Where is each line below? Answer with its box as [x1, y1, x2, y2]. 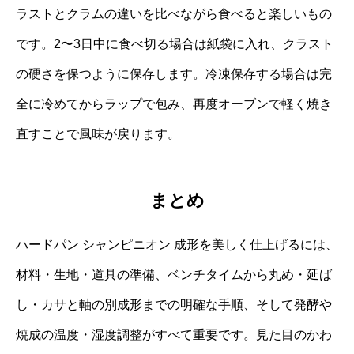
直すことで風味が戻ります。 [16, 126, 180, 141]
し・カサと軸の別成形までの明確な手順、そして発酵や [16, 298, 332, 312]
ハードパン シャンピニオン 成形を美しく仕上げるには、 [16, 238, 338, 252]
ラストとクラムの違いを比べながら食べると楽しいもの [16, 6, 332, 21]
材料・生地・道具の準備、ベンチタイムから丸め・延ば [16, 268, 332, 282]
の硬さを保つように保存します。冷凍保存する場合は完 [16, 66, 332, 81]
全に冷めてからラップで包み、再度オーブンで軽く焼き [16, 96, 332, 111]
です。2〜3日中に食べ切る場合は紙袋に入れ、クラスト [16, 36, 333, 51]
